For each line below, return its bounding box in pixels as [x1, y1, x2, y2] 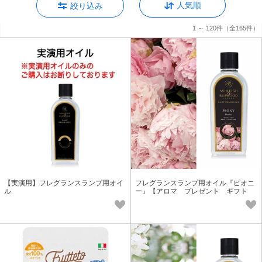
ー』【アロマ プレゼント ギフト [135, 187, 254, 195]
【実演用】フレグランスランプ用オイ [4, 178, 123, 187]
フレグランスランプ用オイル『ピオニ [135, 178, 254, 187]
